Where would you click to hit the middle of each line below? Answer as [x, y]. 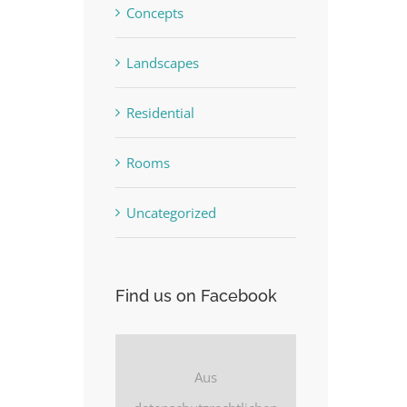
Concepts [155, 13]
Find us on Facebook [196, 296]
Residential [160, 113]
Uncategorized [171, 213]
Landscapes [163, 63]
